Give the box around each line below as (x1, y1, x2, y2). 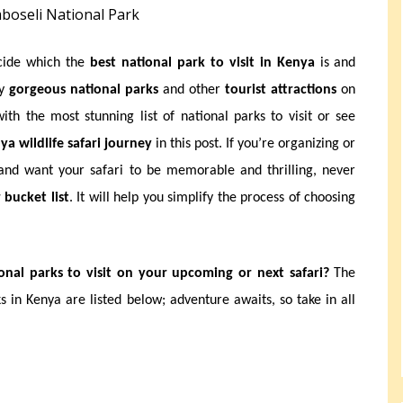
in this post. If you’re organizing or (152, 137, 356, 152)
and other (157, 83, 226, 98)
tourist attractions (225, 83, 337, 98)
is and (314, 56, 356, 71)
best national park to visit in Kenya (90, 56, 315, 71)
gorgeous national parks (8, 83, 158, 98)
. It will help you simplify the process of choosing (68, 191, 356, 206)
